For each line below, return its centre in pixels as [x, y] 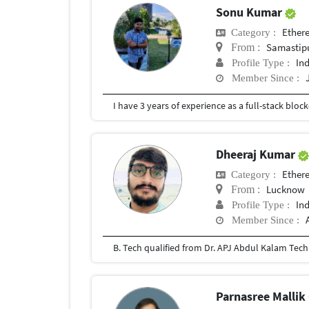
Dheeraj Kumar [257, 154]
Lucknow [286, 190]
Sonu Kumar [251, 12]
